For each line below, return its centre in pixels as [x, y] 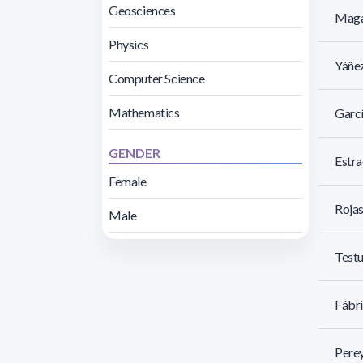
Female [128, 181]
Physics [129, 44]
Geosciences [142, 10]
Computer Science [157, 78]
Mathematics [144, 112]
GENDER [135, 152]
